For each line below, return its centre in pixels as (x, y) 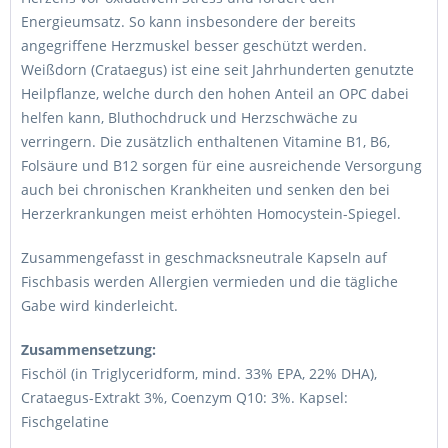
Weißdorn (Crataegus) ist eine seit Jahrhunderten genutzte (217, 69)
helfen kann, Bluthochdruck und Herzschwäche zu (189, 117)
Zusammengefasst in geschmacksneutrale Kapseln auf (204, 257)
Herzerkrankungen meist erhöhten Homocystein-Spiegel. (211, 213)
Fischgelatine (65, 421)
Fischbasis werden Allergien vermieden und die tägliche (209, 281)
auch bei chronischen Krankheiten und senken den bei (205, 189)
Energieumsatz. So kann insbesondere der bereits (188, 21)
